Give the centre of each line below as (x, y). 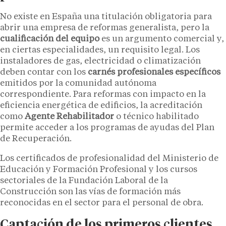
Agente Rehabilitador (69, 117)
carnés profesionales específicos (154, 73)
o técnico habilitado (156, 117)
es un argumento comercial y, (162, 39)
